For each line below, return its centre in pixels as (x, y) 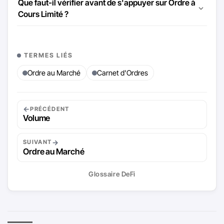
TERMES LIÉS (48, 55)
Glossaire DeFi (112, 174)
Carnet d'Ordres (122, 73)
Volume (36, 118)
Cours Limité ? (43, 14)
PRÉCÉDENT (50, 109)
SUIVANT (37, 142)
